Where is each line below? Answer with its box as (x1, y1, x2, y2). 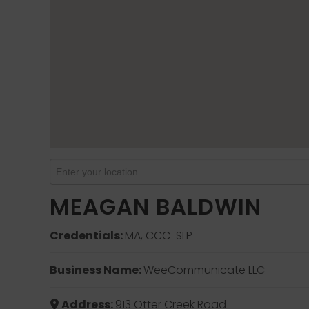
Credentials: (50, 228, 126, 243)
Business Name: (50, 262, 144, 278)
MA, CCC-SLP (125, 228, 193, 243)
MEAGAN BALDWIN (50, 191, 261, 222)
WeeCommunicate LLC (143, 262, 266, 278)
